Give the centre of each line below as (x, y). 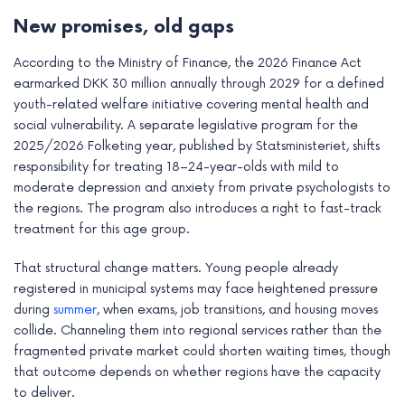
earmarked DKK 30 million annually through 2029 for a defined (199, 84)
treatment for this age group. (102, 230)
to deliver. (44, 393)
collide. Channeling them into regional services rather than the (198, 331)
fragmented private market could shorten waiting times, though (202, 352)
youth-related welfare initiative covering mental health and (191, 105)
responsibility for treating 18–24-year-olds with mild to (176, 167)
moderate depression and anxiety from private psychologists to (202, 188)
